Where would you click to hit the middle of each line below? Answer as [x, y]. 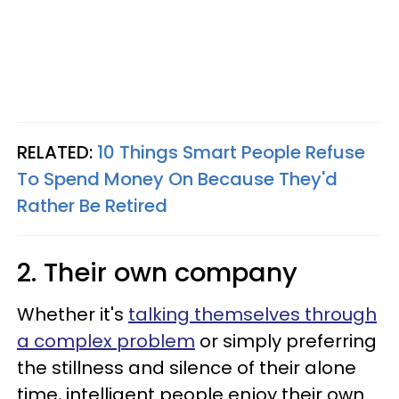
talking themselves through [252, 314]
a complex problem [106, 341]
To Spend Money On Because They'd [177, 179]
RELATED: [57, 152]
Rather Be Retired [92, 206]
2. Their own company [157, 273]
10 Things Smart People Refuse [231, 152]
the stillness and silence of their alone [187, 368]
